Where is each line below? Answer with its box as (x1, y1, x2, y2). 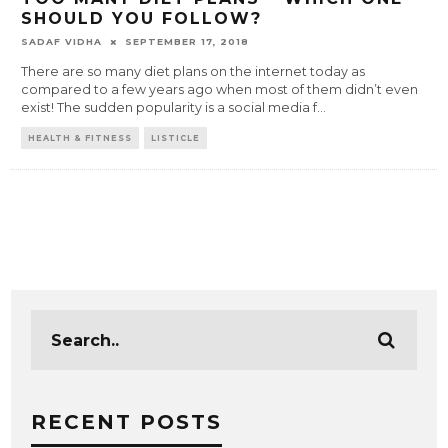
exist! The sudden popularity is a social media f (21, 100, 318, 116)
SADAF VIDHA (21, 36, 103, 48)
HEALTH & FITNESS (28, 133, 133, 144)
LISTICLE (151, 133, 201, 144)
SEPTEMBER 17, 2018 (125, 36, 250, 48)
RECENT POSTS (31, 410, 223, 435)
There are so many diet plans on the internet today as (21, 64, 366, 80)
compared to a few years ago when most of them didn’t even (21, 82, 419, 98)
